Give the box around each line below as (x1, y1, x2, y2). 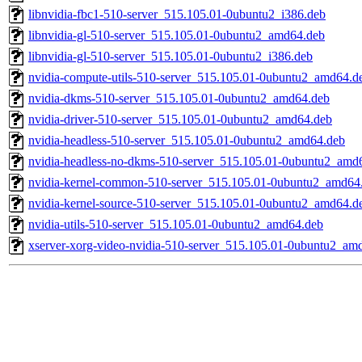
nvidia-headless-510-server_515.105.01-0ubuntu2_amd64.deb (28, 133, 345, 148)
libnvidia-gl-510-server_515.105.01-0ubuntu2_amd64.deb (28, 28, 325, 43)
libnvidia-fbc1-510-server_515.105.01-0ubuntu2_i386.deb (28, 7, 326, 22)
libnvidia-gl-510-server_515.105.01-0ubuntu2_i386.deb (28, 49, 313, 64)
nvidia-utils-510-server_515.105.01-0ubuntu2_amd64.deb (28, 217, 323, 232)
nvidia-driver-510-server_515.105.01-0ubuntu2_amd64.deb (28, 112, 332, 127)
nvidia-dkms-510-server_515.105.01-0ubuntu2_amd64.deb (28, 91, 330, 106)
